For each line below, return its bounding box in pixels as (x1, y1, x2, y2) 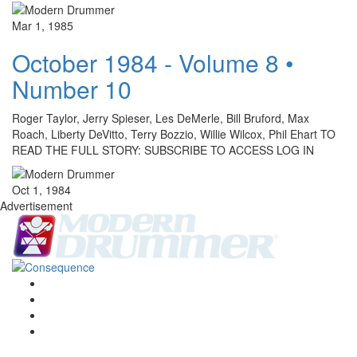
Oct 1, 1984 (12, 182, 71, 198)
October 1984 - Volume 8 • (12, 45, 294, 80)
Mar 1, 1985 (12, 18, 73, 34)
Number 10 (12, 72, 131, 107)
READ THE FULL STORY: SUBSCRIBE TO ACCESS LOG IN (12, 142, 314, 159)
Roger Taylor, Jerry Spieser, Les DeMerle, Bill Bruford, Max (12, 110, 309, 127)
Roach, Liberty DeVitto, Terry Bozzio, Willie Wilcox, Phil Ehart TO (12, 126, 335, 143)
